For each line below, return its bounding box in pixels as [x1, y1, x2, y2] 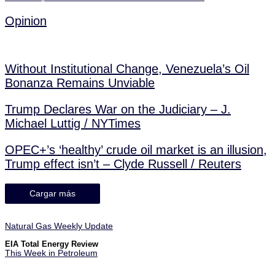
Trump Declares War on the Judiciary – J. [5, 103, 231, 117]
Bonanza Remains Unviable [5, 76, 155, 90]
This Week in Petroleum [5, 248, 98, 258]
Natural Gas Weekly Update [5, 222, 113, 231]
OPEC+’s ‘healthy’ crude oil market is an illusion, [5, 143, 267, 157]
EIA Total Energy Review [5, 239, 98, 249]
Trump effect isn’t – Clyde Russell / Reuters [5, 157, 241, 171]
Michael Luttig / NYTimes [5, 117, 141, 131]
